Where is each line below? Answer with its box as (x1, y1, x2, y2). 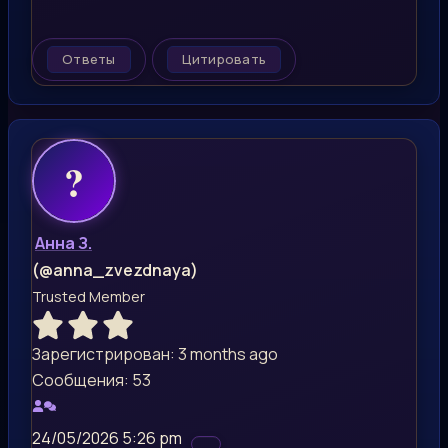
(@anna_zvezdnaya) (32, 258, 198, 281)
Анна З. (35, 231, 92, 254)
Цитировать (181, 49, 267, 68)
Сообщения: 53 (32, 368, 151, 391)
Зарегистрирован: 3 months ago (32, 342, 278, 365)
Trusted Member (32, 286, 145, 306)
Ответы (62, 49, 116, 68)
